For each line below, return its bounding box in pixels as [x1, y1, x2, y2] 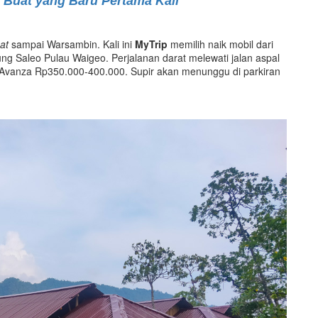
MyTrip [135, 36, 168, 51]
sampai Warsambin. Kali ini [9, 36, 135, 51]
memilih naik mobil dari [168, 36, 273, 51]
